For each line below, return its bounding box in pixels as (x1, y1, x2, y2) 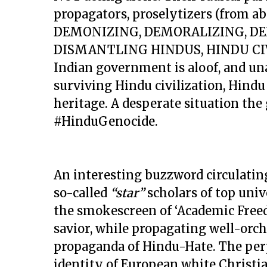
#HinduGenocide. (54, 114, 158, 129)
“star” (110, 185, 144, 200)
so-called (54, 185, 110, 200)
